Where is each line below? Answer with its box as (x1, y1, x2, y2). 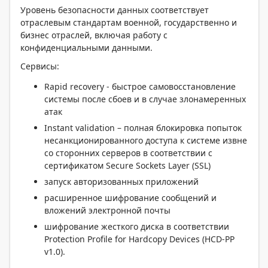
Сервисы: (20, 60, 59, 72)
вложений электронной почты (44, 205, 170, 216)
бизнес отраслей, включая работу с (20, 29, 167, 41)
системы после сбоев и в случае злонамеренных (44, 93, 246, 105)
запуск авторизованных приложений (44, 176, 199, 187)
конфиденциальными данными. (20, 42, 153, 53)
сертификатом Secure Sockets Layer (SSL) (44, 160, 211, 171)
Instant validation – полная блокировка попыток (44, 122, 242, 133)
